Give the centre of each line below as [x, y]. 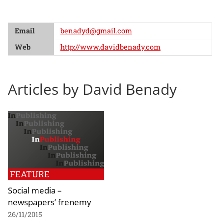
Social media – [35, 190]
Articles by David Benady [92, 89]
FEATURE [30, 174]
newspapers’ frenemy [50, 202]
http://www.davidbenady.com [110, 47]
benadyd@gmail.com [96, 31]
